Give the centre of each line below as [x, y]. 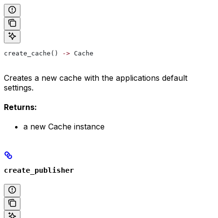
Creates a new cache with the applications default [96, 78]
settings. [19, 87]
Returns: [20, 107]
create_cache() [33, 53]
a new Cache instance [64, 126]
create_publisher [39, 170]
